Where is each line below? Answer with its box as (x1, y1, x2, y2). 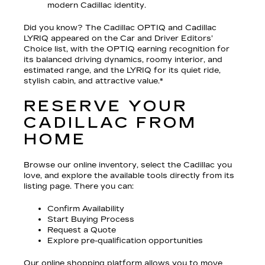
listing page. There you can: (24, 181, 134, 191)
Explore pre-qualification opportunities (47, 235, 203, 245)
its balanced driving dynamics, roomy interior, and (24, 54, 222, 64)
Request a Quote (47, 225, 116, 235)
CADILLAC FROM (24, 113, 197, 132)
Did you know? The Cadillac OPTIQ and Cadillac (24, 22, 216, 33)
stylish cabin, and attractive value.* (24, 76, 163, 86)
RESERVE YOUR (24, 96, 188, 115)
